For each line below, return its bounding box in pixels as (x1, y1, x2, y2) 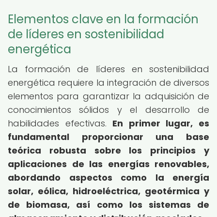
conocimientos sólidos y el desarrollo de (8, 104, 209, 116)
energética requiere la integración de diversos (8, 77, 209, 89)
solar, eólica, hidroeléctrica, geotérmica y (8, 185, 209, 197)
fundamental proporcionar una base (8, 131, 209, 143)
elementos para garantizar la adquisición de (8, 90, 209, 102)
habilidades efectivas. (8, 117, 113, 129)
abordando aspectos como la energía (8, 171, 209, 184)
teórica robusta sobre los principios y (8, 144, 209, 156)
